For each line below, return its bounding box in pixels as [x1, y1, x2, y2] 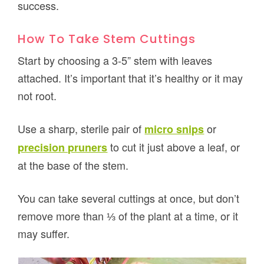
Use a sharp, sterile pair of [18, 121, 145, 137]
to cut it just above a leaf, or [107, 139, 240, 155]
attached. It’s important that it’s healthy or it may [18, 70, 243, 86]
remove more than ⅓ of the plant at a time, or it [18, 208, 239, 224]
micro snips [144, 121, 204, 137]
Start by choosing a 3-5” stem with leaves [18, 52, 213, 68]
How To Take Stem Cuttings [18, 31, 196, 48]
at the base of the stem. [18, 157, 129, 173]
